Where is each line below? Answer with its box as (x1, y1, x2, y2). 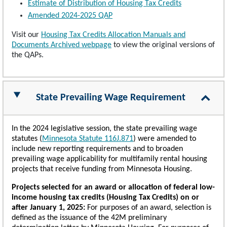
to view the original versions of (111, 41, 215, 49)
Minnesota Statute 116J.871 (42, 134, 133, 143)
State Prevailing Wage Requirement (36, 92, 186, 103)
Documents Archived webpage (12, 41, 111, 49)
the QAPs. (12, 51, 44, 59)
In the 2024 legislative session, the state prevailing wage (12, 124, 197, 133)
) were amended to (133, 134, 196, 143)
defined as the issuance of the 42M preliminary (12, 213, 167, 222)
